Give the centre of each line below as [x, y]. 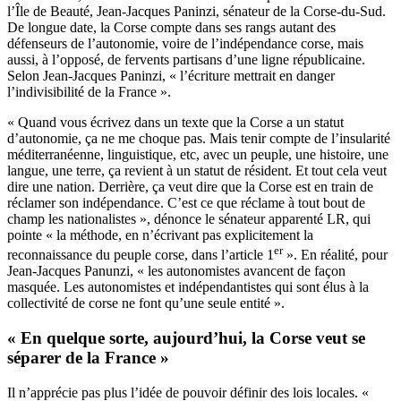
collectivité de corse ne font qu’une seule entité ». [146, 303]
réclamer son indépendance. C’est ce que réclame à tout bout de [186, 203]
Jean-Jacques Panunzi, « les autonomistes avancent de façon [176, 271]
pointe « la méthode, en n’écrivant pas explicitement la [160, 235]
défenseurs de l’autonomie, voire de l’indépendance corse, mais [185, 44]
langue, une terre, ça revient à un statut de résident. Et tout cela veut [197, 171]
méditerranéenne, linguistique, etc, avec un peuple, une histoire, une [198, 155]
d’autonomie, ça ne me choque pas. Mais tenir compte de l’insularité [199, 139]
